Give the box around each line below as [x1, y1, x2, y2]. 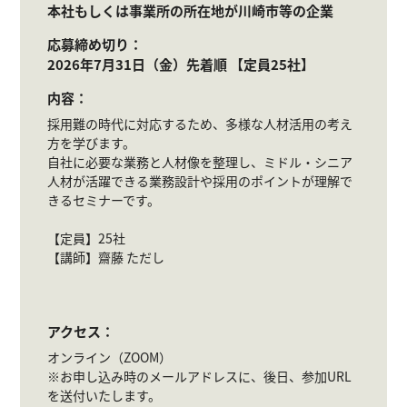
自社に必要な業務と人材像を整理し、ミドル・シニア [47, 153, 353, 171]
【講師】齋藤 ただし [47, 248, 165, 266]
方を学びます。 [47, 134, 136, 152]
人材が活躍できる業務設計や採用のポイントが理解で [47, 172, 353, 190]
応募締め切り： [47, 35, 144, 54]
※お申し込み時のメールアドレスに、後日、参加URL [47, 367, 352, 385]
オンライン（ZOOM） [47, 348, 173, 366]
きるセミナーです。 [47, 191, 161, 209]
